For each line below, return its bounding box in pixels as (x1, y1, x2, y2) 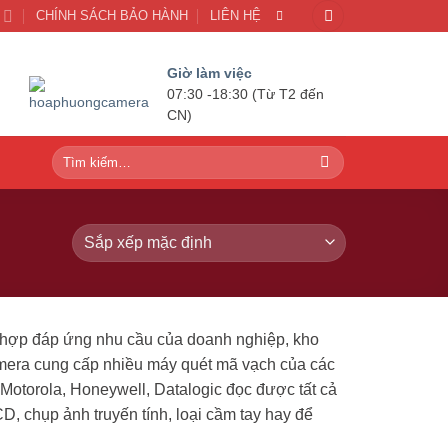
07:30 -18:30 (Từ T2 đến (166, 87, 324, 102)
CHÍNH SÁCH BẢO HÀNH (35, 8, 188, 23)
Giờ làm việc (166, 65, 252, 81)
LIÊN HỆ (209, 8, 261, 23)
